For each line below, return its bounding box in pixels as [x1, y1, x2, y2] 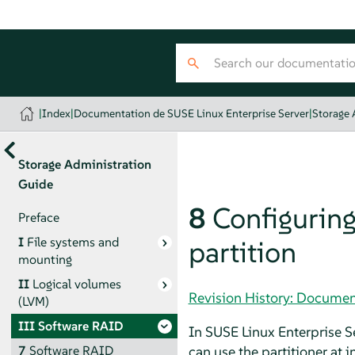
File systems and [26, 233, 119, 250]
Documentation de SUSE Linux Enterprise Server [74, 106, 310, 120]
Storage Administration [17, 156, 151, 172]
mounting [17, 250, 72, 268]
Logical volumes [32, 275, 121, 292]
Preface [17, 208, 59, 226]
